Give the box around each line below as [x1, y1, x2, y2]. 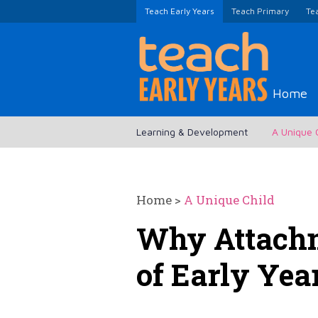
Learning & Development [136, 126, 248, 138]
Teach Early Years [145, 6, 214, 16]
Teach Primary [231, 6, 289, 16]
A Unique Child [184, 192, 275, 209]
